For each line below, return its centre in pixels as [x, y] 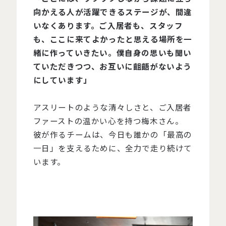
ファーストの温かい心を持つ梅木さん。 [108, 120]
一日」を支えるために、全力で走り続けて [112, 148]
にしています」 [62, 79]
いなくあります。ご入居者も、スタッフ [108, 25]
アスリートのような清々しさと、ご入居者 [112, 107]
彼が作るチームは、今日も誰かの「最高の [112, 134]
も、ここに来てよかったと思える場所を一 [112, 39]
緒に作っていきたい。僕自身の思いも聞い [112, 52]
